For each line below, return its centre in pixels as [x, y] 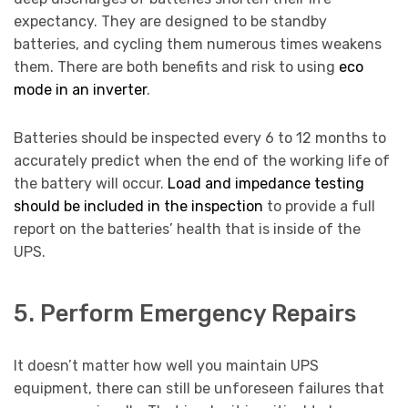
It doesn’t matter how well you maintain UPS [166, 365]
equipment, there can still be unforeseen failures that [199, 388]
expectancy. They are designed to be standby [170, 22]
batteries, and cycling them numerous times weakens [198, 45]
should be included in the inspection [138, 207]
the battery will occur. [91, 184]
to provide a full [319, 207]
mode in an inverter [80, 90]
